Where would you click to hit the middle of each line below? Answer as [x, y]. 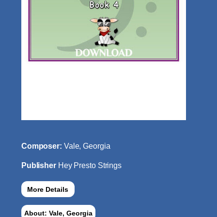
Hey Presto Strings [90, 166]
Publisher [39, 166]
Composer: [42, 146]
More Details [48, 189]
